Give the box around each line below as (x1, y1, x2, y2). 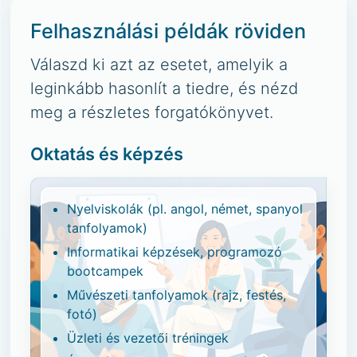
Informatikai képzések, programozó (67, 244, 282, 260)
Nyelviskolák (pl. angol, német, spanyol (67, 201, 303, 217)
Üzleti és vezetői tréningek (67, 330, 229, 346)
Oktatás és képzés (30, 143, 183, 164)
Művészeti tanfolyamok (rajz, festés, (67, 287, 286, 303)
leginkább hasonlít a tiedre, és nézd (30, 79, 298, 98)
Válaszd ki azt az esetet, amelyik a (30, 55, 288, 74)
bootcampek (67, 263, 143, 279)
